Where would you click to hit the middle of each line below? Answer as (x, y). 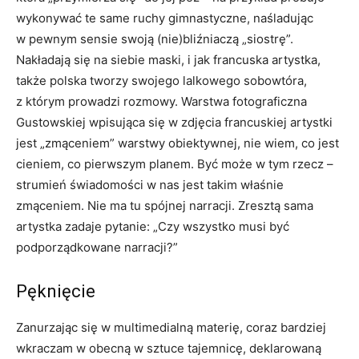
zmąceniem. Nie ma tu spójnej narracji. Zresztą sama (165, 206)
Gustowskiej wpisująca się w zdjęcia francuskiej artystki (174, 123)
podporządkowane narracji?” (97, 248)
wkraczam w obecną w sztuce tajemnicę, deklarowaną (169, 349)
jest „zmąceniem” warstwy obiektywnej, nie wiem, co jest (177, 143)
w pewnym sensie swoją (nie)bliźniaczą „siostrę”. (155, 39)
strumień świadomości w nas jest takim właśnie (150, 185)
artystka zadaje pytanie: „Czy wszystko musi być (153, 227)
